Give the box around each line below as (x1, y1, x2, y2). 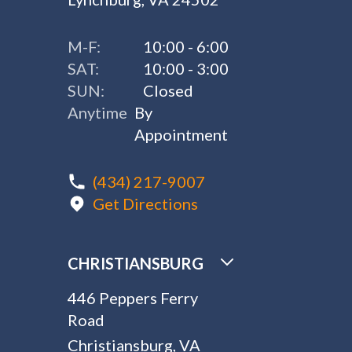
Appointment (134, 125, 229, 144)
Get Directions (93, 194, 199, 213)
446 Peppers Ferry (68, 288, 199, 307)
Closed (143, 81, 194, 100)
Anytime (68, 103, 128, 122)
